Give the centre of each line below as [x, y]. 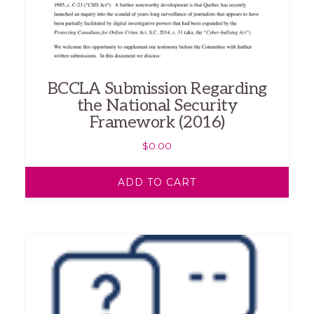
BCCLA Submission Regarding [157, 88]
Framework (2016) [157, 122]
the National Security [157, 105]
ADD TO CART [157, 183]
